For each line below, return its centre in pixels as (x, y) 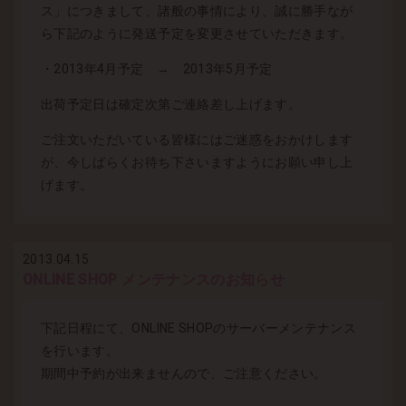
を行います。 (80, 350)
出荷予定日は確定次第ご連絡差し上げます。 (171, 104)
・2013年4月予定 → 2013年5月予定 (157, 68)
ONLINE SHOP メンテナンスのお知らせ (154, 279)
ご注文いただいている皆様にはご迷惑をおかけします (197, 139)
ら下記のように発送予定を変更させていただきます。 (197, 33)
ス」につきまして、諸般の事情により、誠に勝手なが (197, 10)
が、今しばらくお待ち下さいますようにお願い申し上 (197, 162)
